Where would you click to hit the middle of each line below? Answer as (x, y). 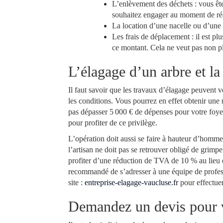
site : (76, 183)
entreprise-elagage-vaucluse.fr (131, 183)
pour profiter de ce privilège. (113, 123)
